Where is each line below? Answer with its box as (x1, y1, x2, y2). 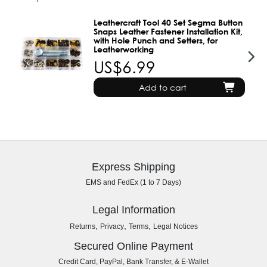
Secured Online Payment (74, 240, 193, 252)
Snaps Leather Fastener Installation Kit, (94, 26, 243, 36)
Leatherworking (94, 44, 154, 54)
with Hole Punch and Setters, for (94, 35, 218, 45)
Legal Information (92, 203, 175, 216)
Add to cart (139, 81, 187, 93)
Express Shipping (92, 160, 175, 173)
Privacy (100, 222, 124, 231)
